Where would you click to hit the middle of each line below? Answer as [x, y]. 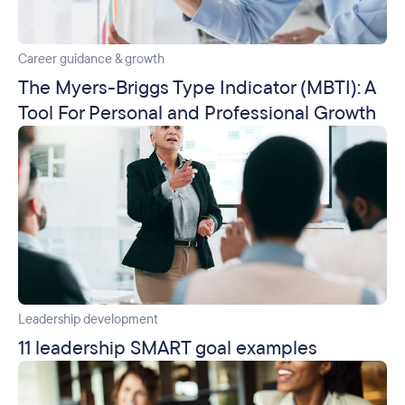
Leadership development [88, 319]
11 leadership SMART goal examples [168, 348]
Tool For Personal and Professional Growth [197, 113]
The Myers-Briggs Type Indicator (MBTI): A [197, 87]
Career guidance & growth [91, 59]
